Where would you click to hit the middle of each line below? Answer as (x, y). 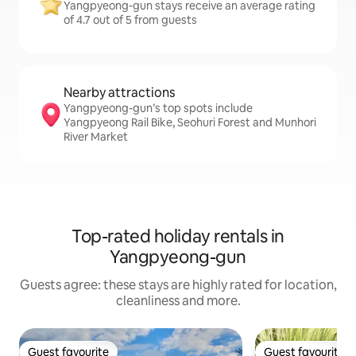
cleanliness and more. (178, 301)
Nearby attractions (119, 93)
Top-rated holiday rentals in (178, 237)
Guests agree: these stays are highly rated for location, (178, 285)
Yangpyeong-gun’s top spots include (158, 108)
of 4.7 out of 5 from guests (130, 20)
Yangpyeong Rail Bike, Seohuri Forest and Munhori (190, 123)
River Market (96, 137)
